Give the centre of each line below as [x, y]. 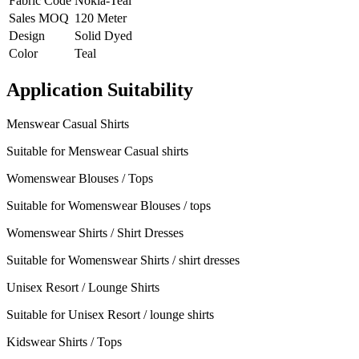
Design [27, 36]
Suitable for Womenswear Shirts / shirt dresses [123, 260]
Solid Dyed [103, 36]
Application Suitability [100, 90]
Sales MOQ [39, 18]
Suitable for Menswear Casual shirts [97, 151]
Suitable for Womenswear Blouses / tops [109, 206]
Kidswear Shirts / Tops [64, 342]
